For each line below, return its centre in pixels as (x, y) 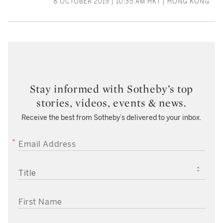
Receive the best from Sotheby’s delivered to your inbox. (111, 117)
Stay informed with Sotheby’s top (111, 88)
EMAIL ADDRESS (40, 142)
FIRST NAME (35, 199)
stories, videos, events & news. (111, 102)
